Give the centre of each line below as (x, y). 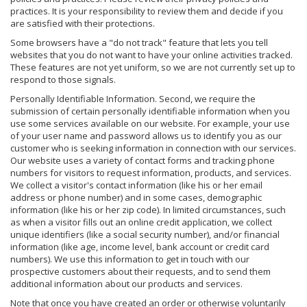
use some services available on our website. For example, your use (150, 123)
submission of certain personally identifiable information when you (150, 111)
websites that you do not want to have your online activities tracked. (151, 54)
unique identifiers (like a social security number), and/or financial (145, 234)
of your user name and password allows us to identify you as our (146, 135)
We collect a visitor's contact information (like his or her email (136, 185)
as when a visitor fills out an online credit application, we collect (141, 222)
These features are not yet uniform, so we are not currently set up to (153, 67)
